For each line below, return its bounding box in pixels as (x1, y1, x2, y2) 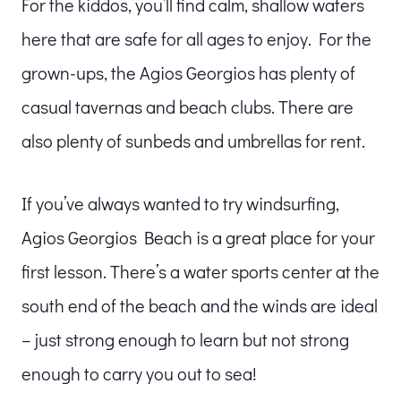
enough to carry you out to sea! (21, 361, 268, 385)
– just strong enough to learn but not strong (21, 327, 349, 351)
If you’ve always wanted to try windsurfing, (21, 191, 339, 215)
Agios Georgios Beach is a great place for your (21, 225, 375, 249)
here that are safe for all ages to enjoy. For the (21, 26, 371, 50)
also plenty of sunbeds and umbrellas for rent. (21, 128, 369, 152)
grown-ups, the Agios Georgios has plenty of (21, 60, 355, 84)
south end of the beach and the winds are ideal (21, 293, 378, 317)
